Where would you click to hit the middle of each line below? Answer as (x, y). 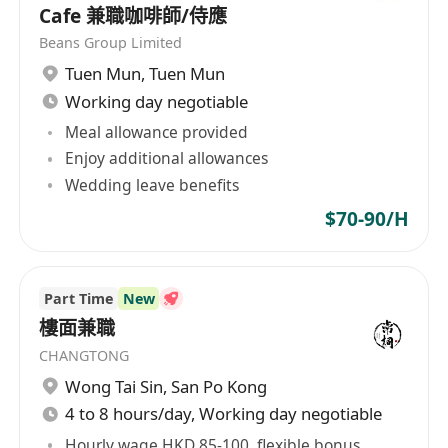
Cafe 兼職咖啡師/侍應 (133, 15)
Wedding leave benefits (152, 184)
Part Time (78, 298)
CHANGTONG (84, 356)
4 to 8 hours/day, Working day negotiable (224, 414)
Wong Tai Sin (114, 386)
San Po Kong (219, 386)
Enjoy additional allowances (167, 158)
